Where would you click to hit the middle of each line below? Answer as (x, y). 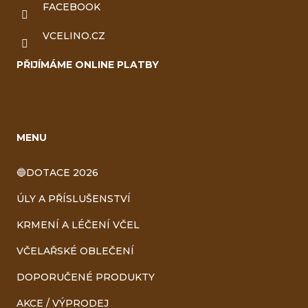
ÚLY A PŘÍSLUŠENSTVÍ (74, 199)
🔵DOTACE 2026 (57, 173)
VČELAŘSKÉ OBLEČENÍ (75, 251)
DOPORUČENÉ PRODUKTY (86, 277)
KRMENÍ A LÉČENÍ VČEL (78, 225)
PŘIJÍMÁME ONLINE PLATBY (88, 65)
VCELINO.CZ (74, 36)
